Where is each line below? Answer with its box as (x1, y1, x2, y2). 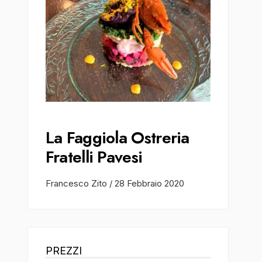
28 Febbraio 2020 (114, 178, 184, 189)
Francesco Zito (45, 178, 109, 189)
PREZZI (45, 244, 82, 257)
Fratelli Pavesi (45, 145, 143, 170)
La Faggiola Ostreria (45, 126, 189, 150)
